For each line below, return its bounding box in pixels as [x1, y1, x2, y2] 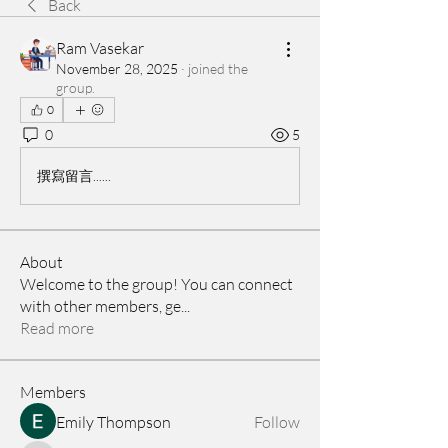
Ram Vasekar [56, 37, 144, 58]
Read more [20, 317, 94, 338]
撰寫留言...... [37, 167, 111, 185]
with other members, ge [20, 295, 181, 316]
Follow [254, 411, 300, 432]
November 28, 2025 [56, 59, 178, 77]
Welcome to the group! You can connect [20, 273, 293, 294]
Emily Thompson [56, 411, 171, 432]
